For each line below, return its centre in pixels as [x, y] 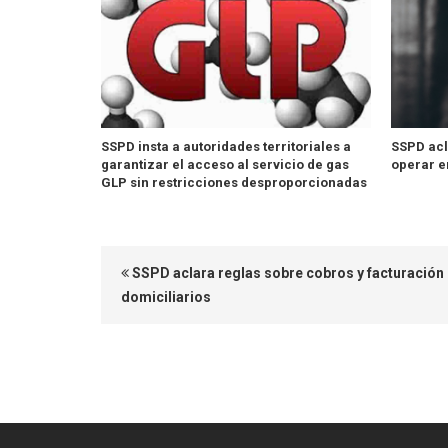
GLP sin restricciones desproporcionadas [234, 183]
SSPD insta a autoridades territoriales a [226, 147]
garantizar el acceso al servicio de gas [225, 165]
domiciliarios [166, 297]
